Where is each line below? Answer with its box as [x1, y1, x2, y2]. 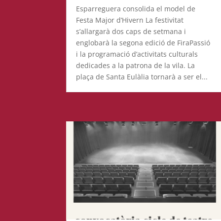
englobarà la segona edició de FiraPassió [76, 37, 211, 47]
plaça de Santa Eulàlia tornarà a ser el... [76, 72, 208, 81]
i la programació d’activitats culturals [76, 49, 198, 59]
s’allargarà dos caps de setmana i [76, 26, 186, 36]
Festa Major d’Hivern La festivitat [76, 15, 184, 25]
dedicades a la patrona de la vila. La [76, 60, 195, 70]
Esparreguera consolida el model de [76, 3, 196, 13]
